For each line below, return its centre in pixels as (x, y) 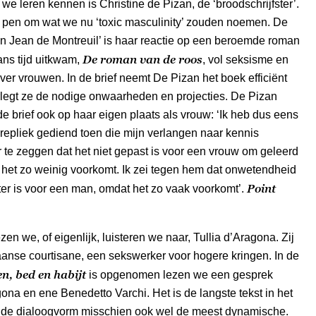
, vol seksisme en (245, 59)
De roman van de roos (142, 59)
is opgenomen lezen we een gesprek (180, 274)
